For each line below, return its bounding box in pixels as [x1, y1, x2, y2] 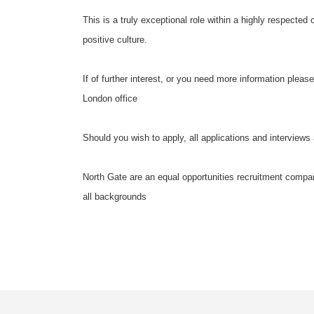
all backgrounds [83, 191, 146, 202]
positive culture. [83, 34, 147, 45]
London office [83, 93, 140, 104]
